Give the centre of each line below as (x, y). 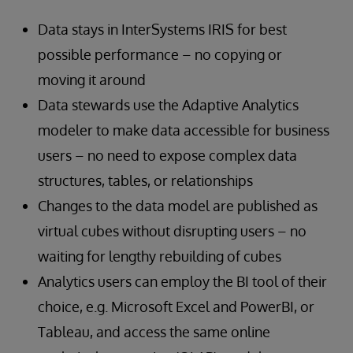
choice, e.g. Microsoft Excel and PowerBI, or (176, 307)
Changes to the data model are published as (178, 206)
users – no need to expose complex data (167, 156)
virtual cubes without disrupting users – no (172, 231)
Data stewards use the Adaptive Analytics (168, 105)
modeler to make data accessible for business (184, 130)
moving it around (92, 80)
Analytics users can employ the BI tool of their (182, 282)
